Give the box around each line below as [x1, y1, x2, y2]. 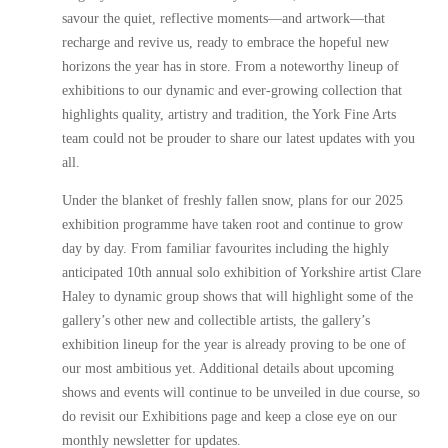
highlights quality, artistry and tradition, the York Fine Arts [62, 107, 397, 123]
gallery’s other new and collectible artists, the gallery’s [62, 313, 371, 329]
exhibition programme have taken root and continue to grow [62, 217, 404, 233]
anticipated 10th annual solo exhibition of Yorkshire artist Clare [62, 265, 422, 281]
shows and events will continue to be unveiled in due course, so [62, 385, 421, 401]
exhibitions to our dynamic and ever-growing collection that [62, 83, 403, 99]
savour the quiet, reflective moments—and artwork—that [62, 11, 386, 27]
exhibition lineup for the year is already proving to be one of [62, 337, 407, 353]
